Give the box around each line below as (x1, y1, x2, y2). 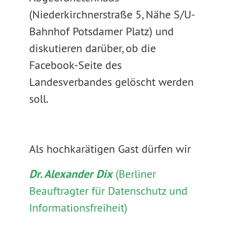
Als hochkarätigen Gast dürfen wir (29, 142, 191, 156)
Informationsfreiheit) (29, 200, 127, 215)
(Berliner (112, 167, 156, 181)
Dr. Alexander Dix (29, 167, 112, 181)
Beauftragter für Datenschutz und (29, 184, 188, 198)
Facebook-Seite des (29, 58, 122, 72)
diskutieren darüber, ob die (29, 41, 156, 55)
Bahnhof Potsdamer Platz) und (29, 24, 174, 38)
